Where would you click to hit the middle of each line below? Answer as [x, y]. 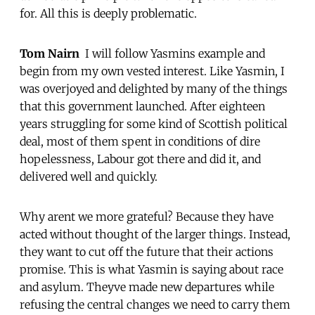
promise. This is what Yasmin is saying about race [152, 269]
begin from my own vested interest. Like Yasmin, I [152, 71]
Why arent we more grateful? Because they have [147, 216]
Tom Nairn [50, 53]
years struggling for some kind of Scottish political [154, 123]
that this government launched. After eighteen [142, 106]
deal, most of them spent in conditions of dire [140, 141]
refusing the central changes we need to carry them [155, 304]
